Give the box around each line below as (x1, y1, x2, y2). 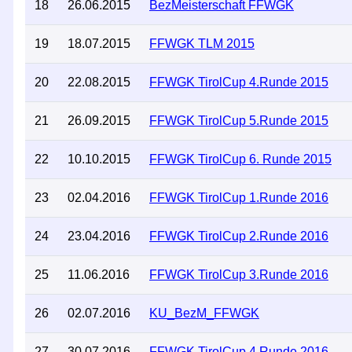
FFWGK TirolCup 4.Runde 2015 (149, 75, 328, 89)
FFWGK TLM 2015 (149, 37, 255, 50)
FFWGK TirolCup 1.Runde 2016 (149, 191, 328, 204)
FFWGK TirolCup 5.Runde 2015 (149, 114, 328, 127)
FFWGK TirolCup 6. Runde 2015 (149, 152, 332, 166)
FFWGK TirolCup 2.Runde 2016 (149, 229, 328, 243)
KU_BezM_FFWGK (149, 306, 259, 320)
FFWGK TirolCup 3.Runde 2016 (149, 268, 328, 281)
